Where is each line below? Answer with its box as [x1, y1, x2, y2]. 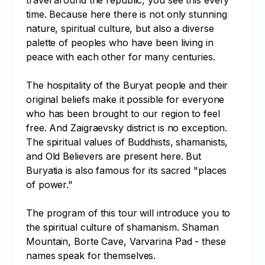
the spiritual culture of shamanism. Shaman [26, 221, 222, 233]
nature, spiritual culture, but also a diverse [26, 22, 217, 34]
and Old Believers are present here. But [26, 150, 204, 162]
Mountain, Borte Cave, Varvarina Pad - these [26, 235, 229, 247]
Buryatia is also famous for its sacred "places [26, 164, 230, 176]
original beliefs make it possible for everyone [26, 93, 228, 105]
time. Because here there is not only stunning [26, 8, 230, 20]
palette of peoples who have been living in [26, 37, 216, 49]
